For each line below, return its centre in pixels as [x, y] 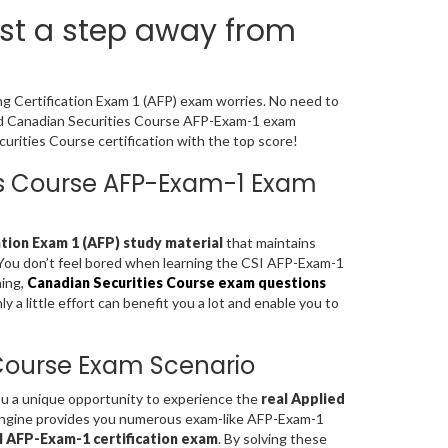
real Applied [302, 399]
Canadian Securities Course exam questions [176, 283]
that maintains [269, 243]
